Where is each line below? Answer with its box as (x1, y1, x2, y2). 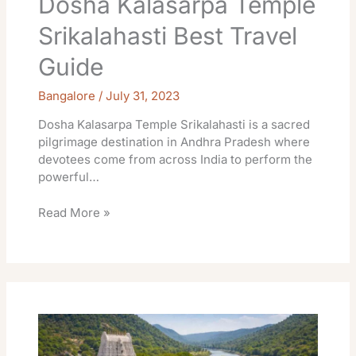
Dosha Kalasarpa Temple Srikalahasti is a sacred (38, 117, 311, 133)
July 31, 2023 (106, 88, 180, 104)
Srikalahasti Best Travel (38, 21, 298, 51)
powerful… (38, 169, 100, 185)
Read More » (38, 204, 111, 220)
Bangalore (38, 88, 96, 104)
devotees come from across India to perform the (38, 152, 313, 168)
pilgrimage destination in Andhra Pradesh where (38, 134, 311, 150)
